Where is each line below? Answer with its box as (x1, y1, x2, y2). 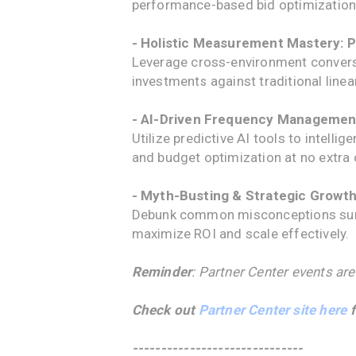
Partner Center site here (198, 302, 347, 318)
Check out (131, 302, 199, 318)
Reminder (131, 264, 192, 280)
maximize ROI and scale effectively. (131, 226, 350, 242)
